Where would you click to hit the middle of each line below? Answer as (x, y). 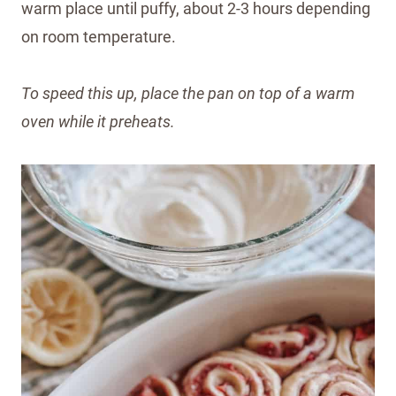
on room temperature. (100, 36)
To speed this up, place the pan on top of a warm (188, 93)
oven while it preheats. (98, 121)
